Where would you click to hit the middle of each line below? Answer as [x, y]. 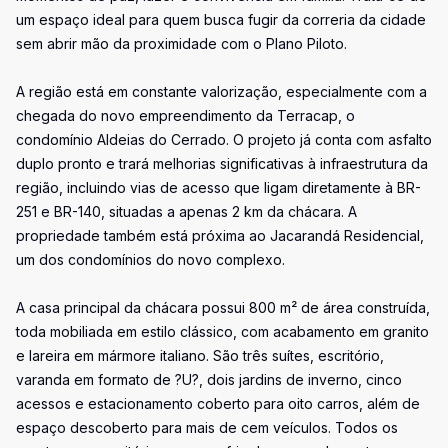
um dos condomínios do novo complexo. [150, 259]
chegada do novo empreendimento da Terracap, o [185, 115]
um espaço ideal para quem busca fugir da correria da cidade [221, 19]
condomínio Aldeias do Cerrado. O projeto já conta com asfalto [224, 139]
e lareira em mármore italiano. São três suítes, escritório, [200, 355]
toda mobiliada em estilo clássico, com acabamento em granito [222, 331]
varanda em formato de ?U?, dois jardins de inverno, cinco [209, 379]
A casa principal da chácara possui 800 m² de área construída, [223, 307]
